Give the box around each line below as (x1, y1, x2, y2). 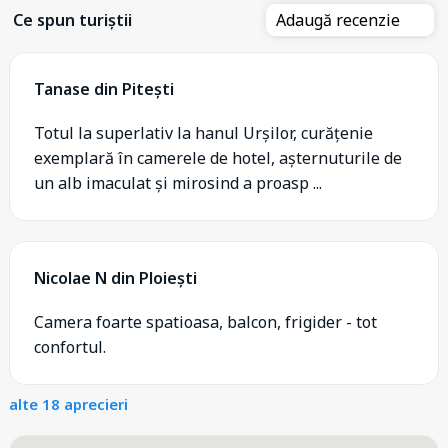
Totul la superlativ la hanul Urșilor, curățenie (34, 121, 373, 144)
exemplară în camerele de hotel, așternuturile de (34, 146, 402, 169)
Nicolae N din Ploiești (34, 266, 197, 289)
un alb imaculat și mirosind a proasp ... (34, 171, 322, 194)
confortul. (34, 335, 106, 358)
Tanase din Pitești (34, 77, 174, 100)
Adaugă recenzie (276, 8, 404, 31)
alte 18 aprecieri (9, 393, 128, 414)
